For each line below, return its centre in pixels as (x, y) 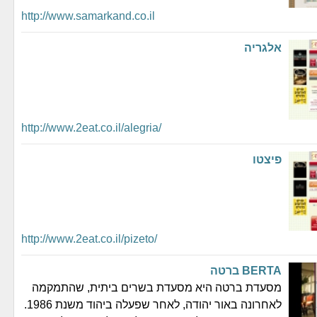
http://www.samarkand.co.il (88, 16)
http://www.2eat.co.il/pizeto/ (89, 239)
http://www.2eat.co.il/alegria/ (91, 127)
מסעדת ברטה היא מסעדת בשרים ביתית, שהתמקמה (157, 288)
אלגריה (263, 48)
